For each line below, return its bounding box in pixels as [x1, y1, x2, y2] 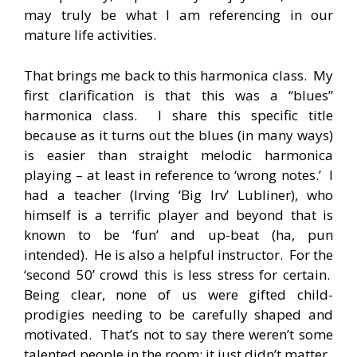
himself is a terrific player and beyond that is [24, 205, 333, 224]
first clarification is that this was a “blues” [24, 85, 333, 104]
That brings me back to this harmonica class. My [24, 65, 333, 84]
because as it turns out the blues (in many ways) [24, 125, 333, 144]
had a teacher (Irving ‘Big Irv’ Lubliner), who [24, 185, 333, 204]
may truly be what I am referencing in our [24, 6, 333, 24]
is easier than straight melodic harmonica [24, 145, 333, 164]
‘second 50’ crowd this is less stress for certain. [24, 265, 333, 284]
